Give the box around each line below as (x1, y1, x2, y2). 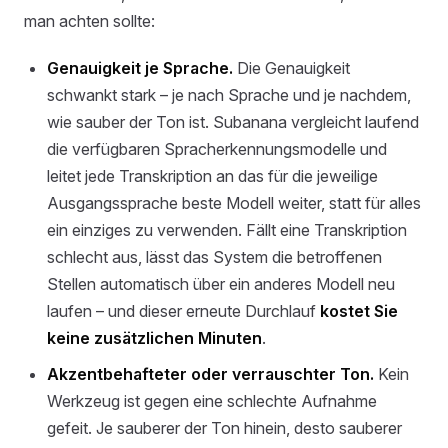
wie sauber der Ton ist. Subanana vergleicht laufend (47, 112, 420, 133)
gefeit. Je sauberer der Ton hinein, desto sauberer (47, 417, 403, 438)
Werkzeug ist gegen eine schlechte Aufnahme (47, 390, 378, 411)
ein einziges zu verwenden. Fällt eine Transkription (47, 220, 408, 241)
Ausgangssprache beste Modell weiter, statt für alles (47, 193, 422, 214)
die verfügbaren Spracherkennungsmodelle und (47, 139, 388, 160)
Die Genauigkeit (233, 58, 351, 79)
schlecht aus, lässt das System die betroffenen (47, 247, 383, 268)
